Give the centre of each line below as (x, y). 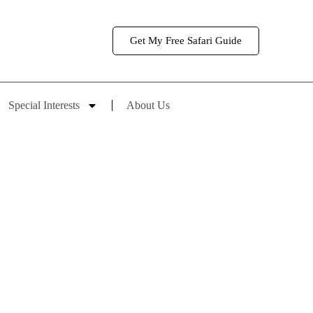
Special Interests (44, 105)
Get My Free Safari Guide (185, 40)
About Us (148, 105)
